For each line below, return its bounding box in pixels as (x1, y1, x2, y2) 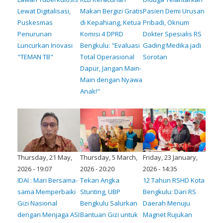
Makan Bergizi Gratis (80, 6, 143, 15)
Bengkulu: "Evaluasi (80, 40, 140, 50)
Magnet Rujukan (143, 210, 192, 219)
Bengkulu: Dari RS (143, 187, 196, 196)
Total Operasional (80, 52, 134, 61)
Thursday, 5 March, (80, 152, 137, 162)
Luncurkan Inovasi (17, 40, 73, 50)
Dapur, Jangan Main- (80, 63, 141, 73)
